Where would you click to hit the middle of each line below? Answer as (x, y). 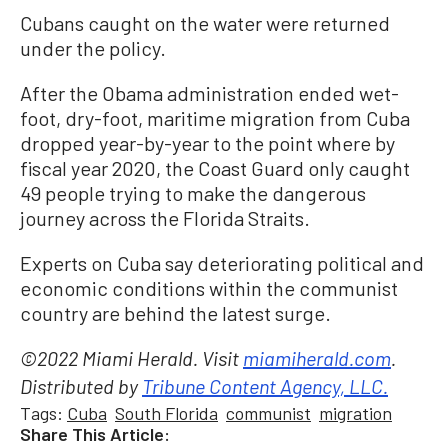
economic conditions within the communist (209, 287)
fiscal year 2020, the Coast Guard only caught (215, 167)
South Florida (166, 412)
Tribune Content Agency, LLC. (265, 388)
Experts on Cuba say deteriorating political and (222, 262)
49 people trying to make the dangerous (193, 192)
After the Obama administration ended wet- (209, 92)
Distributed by (81, 388)
